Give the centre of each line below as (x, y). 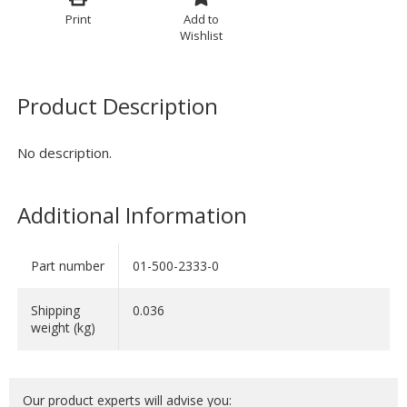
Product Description (117, 106)
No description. (64, 153)
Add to (202, 20)
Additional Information (132, 215)
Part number (67, 266)
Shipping (55, 311)
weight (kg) (63, 328)
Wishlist (202, 36)
